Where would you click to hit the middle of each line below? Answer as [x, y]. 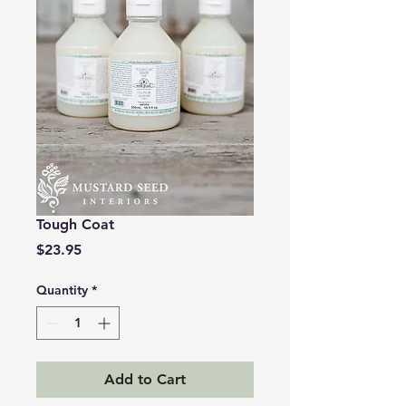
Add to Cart [145, 379]
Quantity [62, 290]
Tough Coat [75, 224]
